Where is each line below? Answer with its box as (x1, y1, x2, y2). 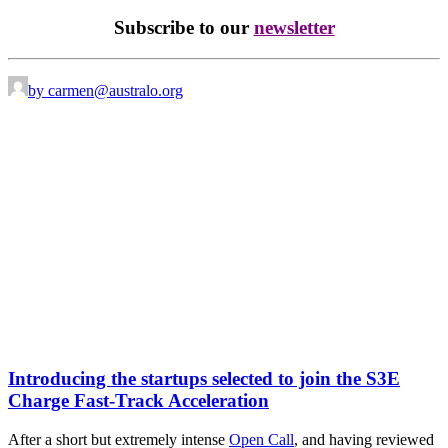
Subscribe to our (113, 16, 254, 38)
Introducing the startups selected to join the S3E (8, 368, 400, 390)
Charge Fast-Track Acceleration (8, 390, 269, 412)
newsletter (253, 16, 335, 38)
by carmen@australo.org (28, 81, 183, 99)
